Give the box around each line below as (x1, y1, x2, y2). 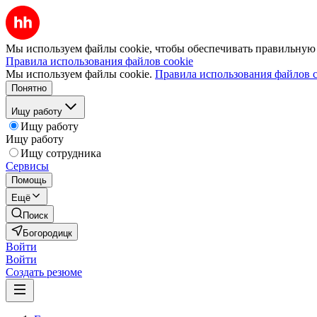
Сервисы (6, 160, 49, 172)
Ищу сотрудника (21, 147, 101, 159)
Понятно (11, 83, 47, 93)
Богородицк (23, 228, 72, 238)
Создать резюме (6, 266, 82, 278)
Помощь (11, 175, 47, 185)
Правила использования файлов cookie (6, 55, 193, 67)
